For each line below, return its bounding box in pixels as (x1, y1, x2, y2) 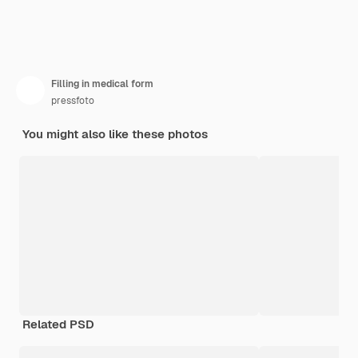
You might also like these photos (22, 126, 208, 142)
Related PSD (22, 316, 94, 332)
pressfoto (51, 94, 94, 108)
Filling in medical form (51, 78, 153, 91)
